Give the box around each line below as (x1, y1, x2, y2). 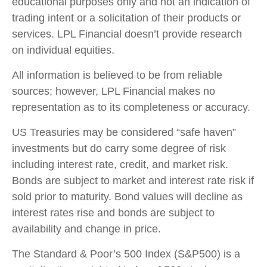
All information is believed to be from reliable (12, 69, 222, 81)
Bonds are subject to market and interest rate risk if (12, 174, 254, 187)
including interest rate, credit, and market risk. (12, 158, 228, 170)
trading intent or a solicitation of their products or (12, 11, 241, 24)
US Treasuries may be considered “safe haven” (12, 126, 236, 138)
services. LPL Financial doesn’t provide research (12, 27, 242, 40)
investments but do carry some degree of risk (12, 142, 226, 154)
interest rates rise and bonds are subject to (12, 206, 215, 219)
